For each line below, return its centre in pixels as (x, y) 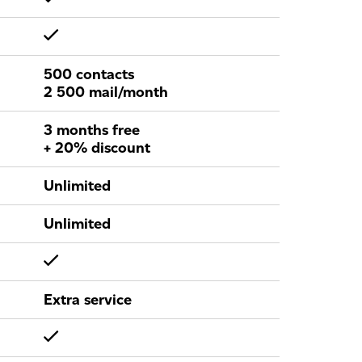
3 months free (92, 130)
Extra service (88, 300)
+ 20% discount (97, 148)
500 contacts (89, 74)
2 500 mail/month (106, 92)
